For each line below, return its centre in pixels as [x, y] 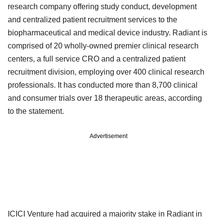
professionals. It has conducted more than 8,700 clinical [103, 85]
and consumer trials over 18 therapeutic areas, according [105, 98]
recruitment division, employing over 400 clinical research [106, 72]
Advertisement [108, 136]
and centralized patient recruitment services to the [93, 20]
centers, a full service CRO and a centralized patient [97, 59]
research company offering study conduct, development [102, 7]
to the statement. [36, 111]
